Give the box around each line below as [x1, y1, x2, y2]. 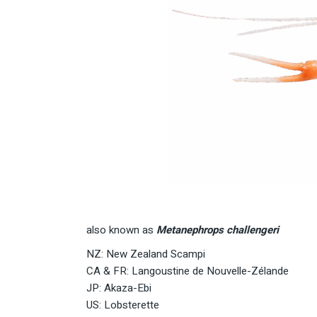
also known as [86, 221, 154, 238]
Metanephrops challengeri [154, 221, 279, 238]
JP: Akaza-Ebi [86, 279, 151, 296]
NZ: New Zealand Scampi [86, 246, 205, 262]
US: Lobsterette [86, 296, 159, 313]
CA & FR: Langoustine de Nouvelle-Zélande [86, 263, 289, 279]
